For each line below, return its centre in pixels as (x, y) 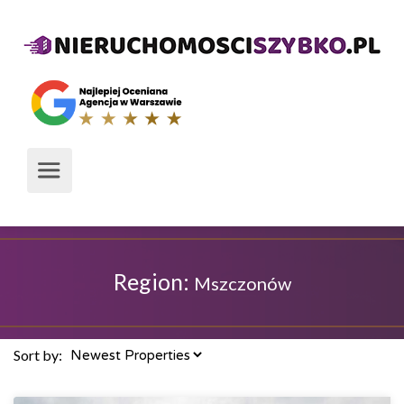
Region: (153, 281)
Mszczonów (242, 283)
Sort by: (38, 355)
